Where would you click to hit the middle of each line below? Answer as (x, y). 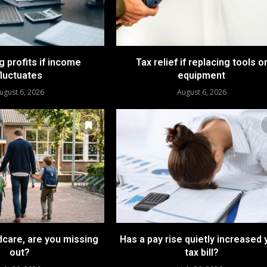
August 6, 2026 (201, 92)
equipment (202, 76)
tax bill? (201, 252)
